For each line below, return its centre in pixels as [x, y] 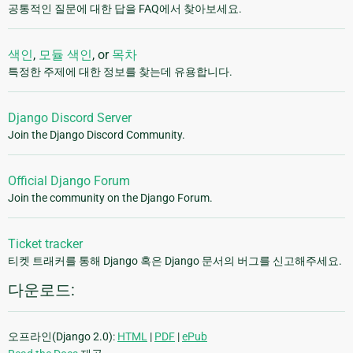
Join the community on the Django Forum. [110, 198]
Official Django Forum [69, 181]
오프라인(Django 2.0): [63, 337]
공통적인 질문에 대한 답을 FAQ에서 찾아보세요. [125, 9]
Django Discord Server [70, 118]
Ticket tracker [45, 244]
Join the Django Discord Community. [97, 135]
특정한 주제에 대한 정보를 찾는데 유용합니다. [120, 72]
